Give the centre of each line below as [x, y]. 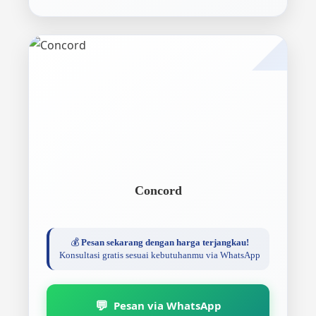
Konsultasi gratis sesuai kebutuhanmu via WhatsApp [159, 255]
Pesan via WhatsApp [167, 305]
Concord [158, 190]
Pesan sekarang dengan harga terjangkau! [165, 242]
